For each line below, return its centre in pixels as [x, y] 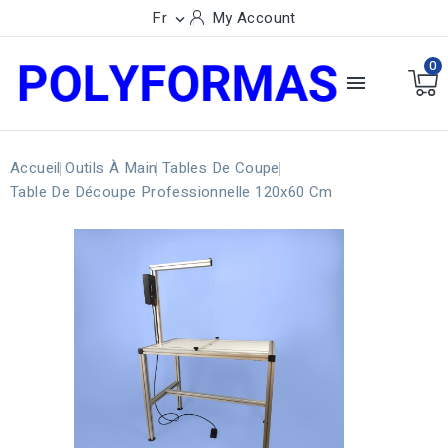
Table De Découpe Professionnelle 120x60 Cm [171, 191]
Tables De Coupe [220, 167]
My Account [253, 18]
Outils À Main [111, 167]
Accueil [35, 167]
